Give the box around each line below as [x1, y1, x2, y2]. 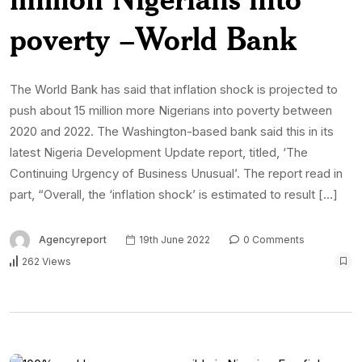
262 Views [22, 255, 71, 267]
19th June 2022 [137, 234, 210, 246]
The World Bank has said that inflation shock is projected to [10, 82, 338, 98]
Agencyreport [39, 234, 107, 246]
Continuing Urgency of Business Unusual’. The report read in [10, 166, 343, 182]
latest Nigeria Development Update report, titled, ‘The [10, 145, 308, 161]
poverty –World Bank [10, 19, 297, 59]
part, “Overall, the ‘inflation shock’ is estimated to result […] [10, 187, 338, 203]
